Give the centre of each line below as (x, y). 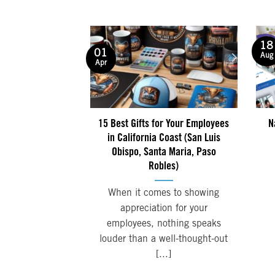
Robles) (164, 167)
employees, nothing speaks (164, 224)
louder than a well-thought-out (164, 239)
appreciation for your (164, 208)
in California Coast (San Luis (164, 139)
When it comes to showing (164, 193)
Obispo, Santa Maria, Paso (164, 153)
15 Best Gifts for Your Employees (164, 125)
